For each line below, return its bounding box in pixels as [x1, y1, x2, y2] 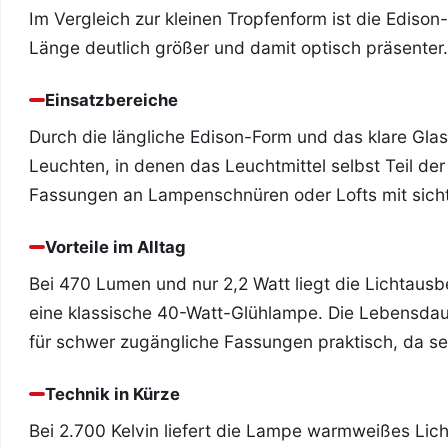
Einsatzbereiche [45, 90, 178, 110]
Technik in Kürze [45, 384, 180, 404]
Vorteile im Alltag [45, 237, 186, 257]
